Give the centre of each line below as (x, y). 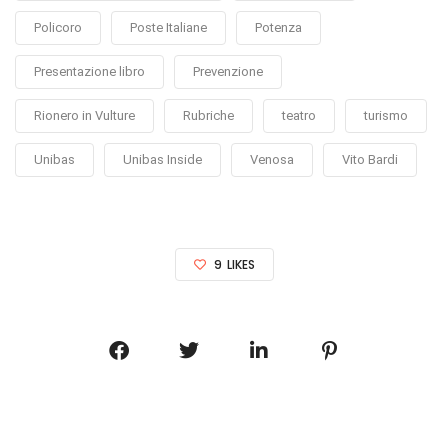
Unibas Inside (162, 160)
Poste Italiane (168, 28)
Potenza (278, 28)
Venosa (272, 160)
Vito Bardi (370, 160)
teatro (299, 116)
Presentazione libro (89, 72)
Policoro (58, 28)
